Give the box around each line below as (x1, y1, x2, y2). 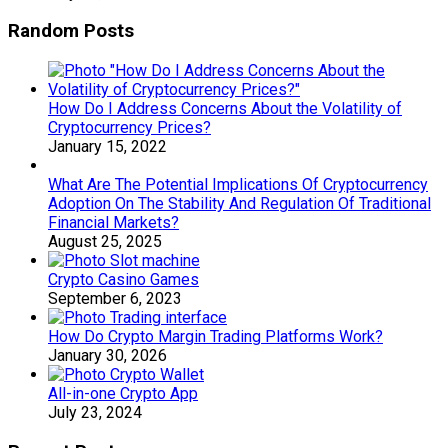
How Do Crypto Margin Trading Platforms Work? (48, 327, 383, 347)
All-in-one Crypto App (48, 384, 198, 404)
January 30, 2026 (48, 346, 167, 366)
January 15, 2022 (48, 137, 167, 157)
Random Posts (8, 20, 134, 43)
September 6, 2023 (48, 289, 182, 309)
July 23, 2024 (48, 403, 142, 423)
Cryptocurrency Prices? (48, 118, 211, 138)
